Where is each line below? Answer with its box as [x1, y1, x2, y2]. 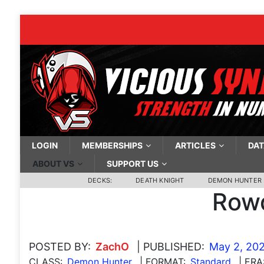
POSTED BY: [28, 240, 91, 253]
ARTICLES [174, 140, 216, 150]
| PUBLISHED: [136, 240, 204, 253]
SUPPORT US [106, 159, 159, 169]
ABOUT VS [32, 159, 74, 169]
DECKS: [87, 176, 113, 184]
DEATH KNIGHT [136, 176, 184, 184]
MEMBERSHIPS [81, 140, 143, 150]
